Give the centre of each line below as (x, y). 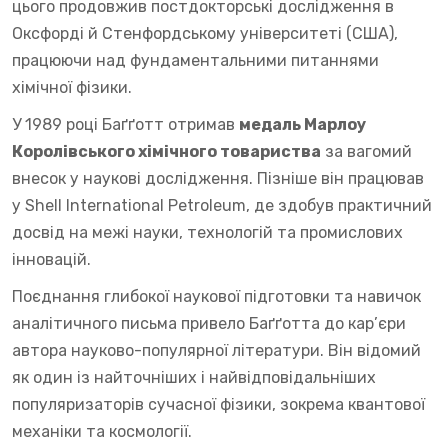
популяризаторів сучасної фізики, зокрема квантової (218, 404)
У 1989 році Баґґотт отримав (125, 124)
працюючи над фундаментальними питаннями (195, 60)
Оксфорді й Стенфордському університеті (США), (205, 33)
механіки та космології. (102, 431)
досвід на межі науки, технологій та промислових (207, 232)
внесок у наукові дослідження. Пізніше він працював (218, 178)
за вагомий (366, 151)
